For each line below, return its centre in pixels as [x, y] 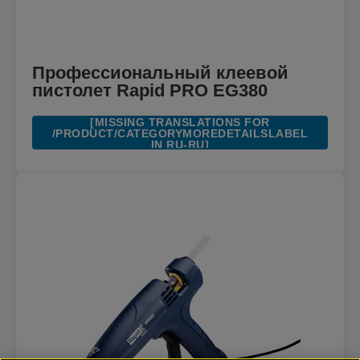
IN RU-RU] [180, 145]
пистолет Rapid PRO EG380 [150, 91]
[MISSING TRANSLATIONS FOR [180, 123]
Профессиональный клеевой [160, 73]
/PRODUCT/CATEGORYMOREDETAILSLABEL [180, 134]
